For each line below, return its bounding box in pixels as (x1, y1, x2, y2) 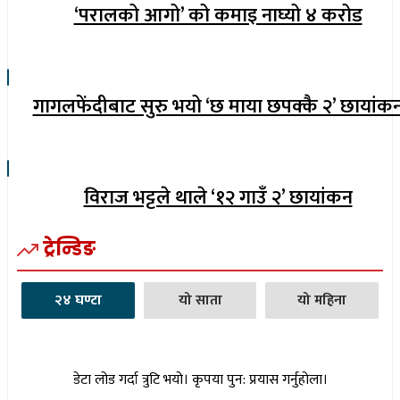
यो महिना (297, 288, 347, 313)
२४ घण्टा (54, 288, 102, 313)
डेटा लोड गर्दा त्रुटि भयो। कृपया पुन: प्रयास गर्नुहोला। (72, 368, 328, 393)
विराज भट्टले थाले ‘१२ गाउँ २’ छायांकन (83, 181, 353, 214)
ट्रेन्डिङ (43, 236, 96, 262)
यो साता (178, 288, 222, 313)
